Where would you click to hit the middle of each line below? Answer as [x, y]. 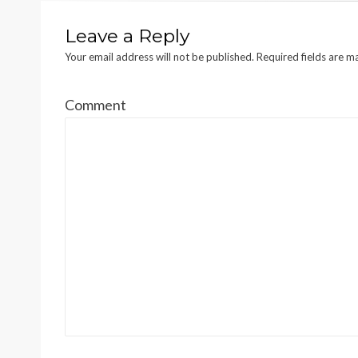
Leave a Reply [127, 36]
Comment [95, 105]
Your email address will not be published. [159, 57]
